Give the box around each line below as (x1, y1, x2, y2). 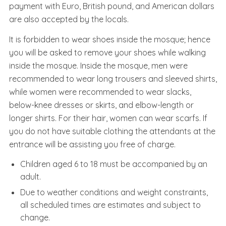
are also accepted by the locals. (9, 14, 129, 25)
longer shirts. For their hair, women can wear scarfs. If (9, 113, 207, 124)
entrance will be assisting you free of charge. (9, 139, 176, 150)
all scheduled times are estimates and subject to (20, 200, 201, 210)
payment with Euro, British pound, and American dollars (9, 1, 214, 12)
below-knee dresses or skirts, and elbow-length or (9, 100, 194, 110)
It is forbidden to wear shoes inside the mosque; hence (9, 34, 210, 45)
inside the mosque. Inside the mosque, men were (9, 61, 188, 71)
